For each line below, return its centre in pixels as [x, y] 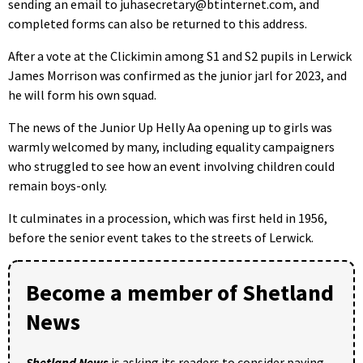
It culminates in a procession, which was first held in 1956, [168, 218]
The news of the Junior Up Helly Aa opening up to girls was [170, 127]
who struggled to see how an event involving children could [171, 166]
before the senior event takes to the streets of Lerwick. [161, 237]
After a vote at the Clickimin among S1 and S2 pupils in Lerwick [180, 56]
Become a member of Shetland [180, 292]
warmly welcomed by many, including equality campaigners [171, 146]
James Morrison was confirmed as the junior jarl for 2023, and [177, 75]
